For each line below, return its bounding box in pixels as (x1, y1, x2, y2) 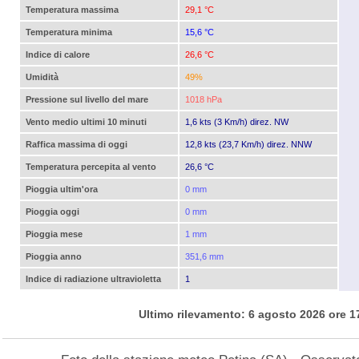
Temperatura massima (26, 4, 119, 14)
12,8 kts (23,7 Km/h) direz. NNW (185, 139, 312, 149)
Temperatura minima (26, 26, 112, 37)
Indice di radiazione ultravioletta (26, 273, 161, 284)
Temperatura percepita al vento (26, 161, 156, 171)
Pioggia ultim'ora (26, 184, 98, 194)
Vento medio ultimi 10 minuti (26, 116, 147, 127)
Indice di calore (26, 49, 90, 59)
